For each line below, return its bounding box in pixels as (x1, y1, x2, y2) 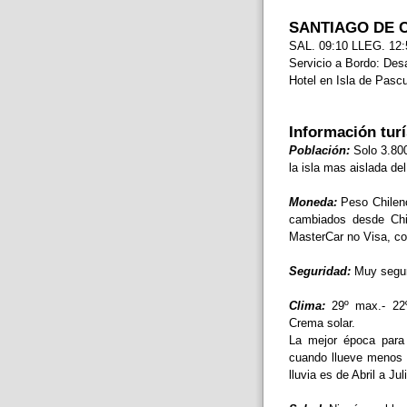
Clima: (288, 298, 325, 313)
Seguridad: (288, 263, 351, 278)
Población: (288, 143, 350, 157)
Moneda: (288, 194, 337, 209)
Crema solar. (288, 315, 355, 330)
